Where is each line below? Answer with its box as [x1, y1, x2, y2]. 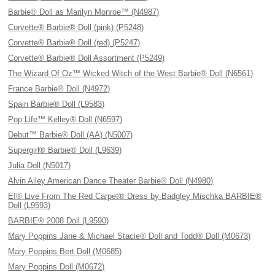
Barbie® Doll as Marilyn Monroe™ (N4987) [8, 7, 160, 17]
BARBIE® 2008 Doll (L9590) [8, 216, 109, 225]
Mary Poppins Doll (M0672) [8, 262, 105, 271]
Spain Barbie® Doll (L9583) [8, 99, 105, 109]
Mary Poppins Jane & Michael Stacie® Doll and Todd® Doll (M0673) [8, 231, 251, 241]
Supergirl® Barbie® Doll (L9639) [8, 145, 122, 155]
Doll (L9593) [8, 201, 51, 210]
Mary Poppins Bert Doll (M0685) [8, 247, 122, 256]
